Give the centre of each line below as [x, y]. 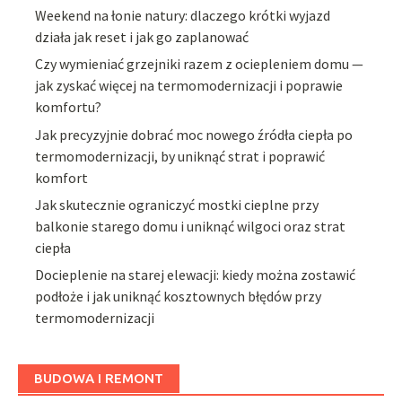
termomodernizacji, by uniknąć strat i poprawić [180, 156]
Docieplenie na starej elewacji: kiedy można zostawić [196, 275]
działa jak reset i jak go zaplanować [142, 36]
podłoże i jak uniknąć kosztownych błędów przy [179, 297]
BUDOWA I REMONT [99, 379]
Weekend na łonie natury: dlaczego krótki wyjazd [183, 15]
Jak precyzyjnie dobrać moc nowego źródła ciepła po [194, 134]
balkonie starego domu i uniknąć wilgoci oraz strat [191, 226]
